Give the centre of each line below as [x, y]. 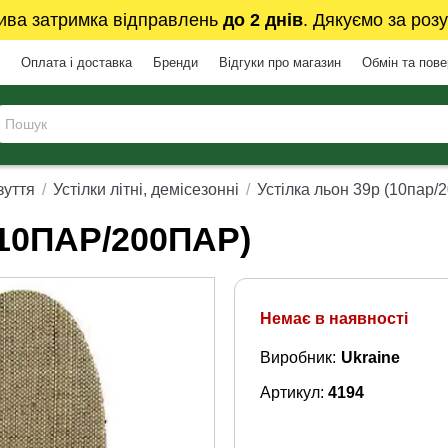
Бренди [175, 62]
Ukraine [370, 358]
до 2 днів [263, 20]
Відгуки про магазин [279, 62]
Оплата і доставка [76, 62]
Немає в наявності [334, 318]
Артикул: [294, 393]
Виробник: [298, 358]
